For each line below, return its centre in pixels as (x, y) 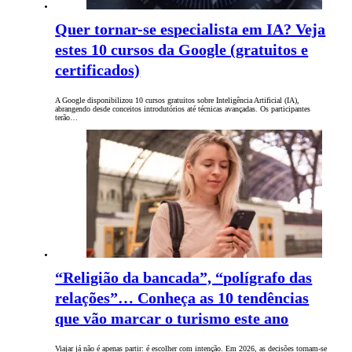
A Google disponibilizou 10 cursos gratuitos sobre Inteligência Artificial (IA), (178, 101)
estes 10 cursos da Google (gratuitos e (182, 50)
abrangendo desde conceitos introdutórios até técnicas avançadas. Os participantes (183, 109)
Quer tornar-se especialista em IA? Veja (191, 29)
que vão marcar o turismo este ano (172, 319)
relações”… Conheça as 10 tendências (182, 298)
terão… (67, 118)
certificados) (98, 70)
